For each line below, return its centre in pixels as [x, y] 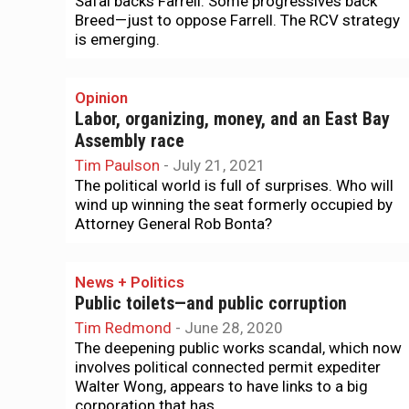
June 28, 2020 [234, 328]
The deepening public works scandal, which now [238, 348]
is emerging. [117, 39]
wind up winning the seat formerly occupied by [234, 204]
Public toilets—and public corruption [211, 304]
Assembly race [130, 141]
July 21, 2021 [219, 165]
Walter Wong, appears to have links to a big [221, 386]
